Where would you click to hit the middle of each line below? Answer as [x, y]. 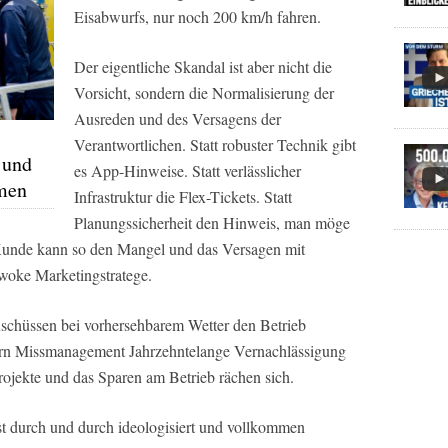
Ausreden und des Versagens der [177, 118]
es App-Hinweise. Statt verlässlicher [187, 170]
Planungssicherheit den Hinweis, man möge [212, 222]
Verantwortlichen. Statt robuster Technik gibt [215, 144]
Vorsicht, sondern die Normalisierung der [204, 92]
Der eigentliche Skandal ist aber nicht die [203, 66]
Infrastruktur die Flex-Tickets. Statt [183, 196]
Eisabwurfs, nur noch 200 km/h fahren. [197, 16]
